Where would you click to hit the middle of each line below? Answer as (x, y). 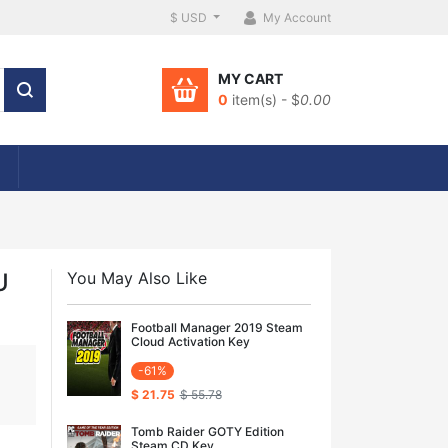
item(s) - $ (264, 100)
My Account (297, 17)
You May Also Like (137, 278)
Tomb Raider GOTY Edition (207, 432)
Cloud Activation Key (190, 342)
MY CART (250, 79)
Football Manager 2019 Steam (216, 328)
